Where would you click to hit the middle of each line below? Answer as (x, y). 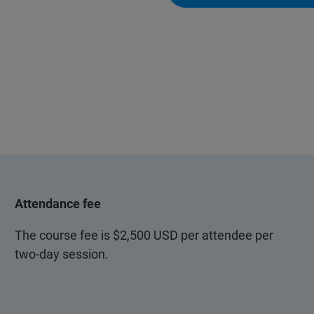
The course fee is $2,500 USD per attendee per (144, 235)
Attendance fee (57, 204)
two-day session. (61, 254)
